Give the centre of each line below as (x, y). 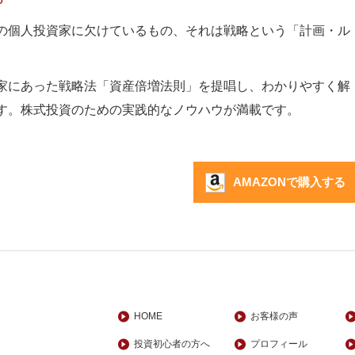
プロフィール (279, 344)
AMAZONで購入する (289, 182)
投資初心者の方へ (172, 344)
